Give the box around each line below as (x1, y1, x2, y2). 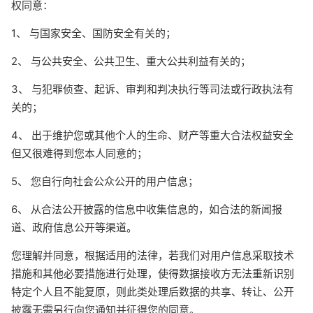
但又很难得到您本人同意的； (11, 147, 147, 160)
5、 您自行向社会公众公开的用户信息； (11, 175, 198, 188)
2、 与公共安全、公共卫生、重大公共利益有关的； (11, 54, 251, 68)
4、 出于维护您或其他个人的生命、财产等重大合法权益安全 (11, 129, 293, 142)
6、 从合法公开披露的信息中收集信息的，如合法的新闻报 (11, 203, 282, 216)
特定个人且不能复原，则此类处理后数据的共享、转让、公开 (11, 285, 294, 298)
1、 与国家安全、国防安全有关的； (11, 27, 176, 40)
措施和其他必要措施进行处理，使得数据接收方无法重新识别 (11, 267, 294, 280)
